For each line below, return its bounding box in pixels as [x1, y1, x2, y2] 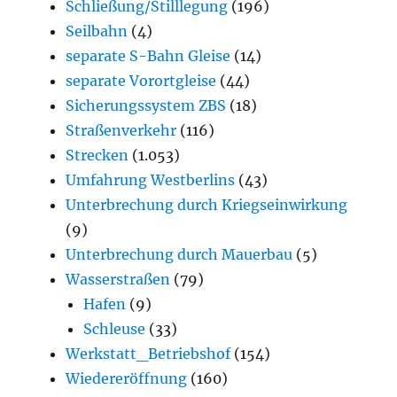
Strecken [66, 146, 129, 165]
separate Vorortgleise [66, 72, 217, 90]
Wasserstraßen [66, 270, 171, 289]
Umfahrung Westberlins [66, 171, 236, 190]
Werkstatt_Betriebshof [66, 345, 231, 363]
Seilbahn [66, 22, 128, 41]
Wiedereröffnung [66, 370, 188, 388]
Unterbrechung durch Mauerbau [66, 245, 293, 264]
